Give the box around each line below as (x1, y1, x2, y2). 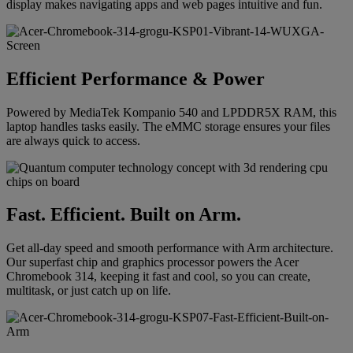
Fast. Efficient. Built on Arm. (6, 204, 241, 225)
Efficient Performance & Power (6, 68, 265, 89)
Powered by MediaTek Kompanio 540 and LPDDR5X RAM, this (6, 105, 336, 119)
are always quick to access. (6, 133, 140, 147)
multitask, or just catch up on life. (6, 284, 171, 298)
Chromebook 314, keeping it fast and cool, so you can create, (6, 269, 310, 284)
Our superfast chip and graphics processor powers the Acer (6, 255, 299, 269)
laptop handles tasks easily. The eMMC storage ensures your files (6, 119, 330, 133)
